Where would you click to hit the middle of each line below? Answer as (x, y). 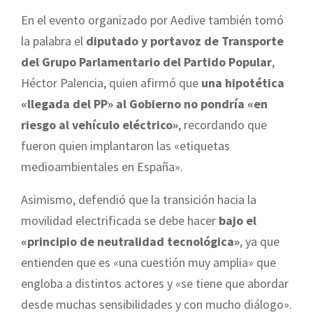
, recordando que (223, 124)
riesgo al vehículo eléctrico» (100, 124)
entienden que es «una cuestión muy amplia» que (148, 262)
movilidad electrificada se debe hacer (120, 220)
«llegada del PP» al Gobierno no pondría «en (144, 103)
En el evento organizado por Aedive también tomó (152, 20)
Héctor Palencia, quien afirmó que (111, 82)
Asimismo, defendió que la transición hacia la (139, 199)
